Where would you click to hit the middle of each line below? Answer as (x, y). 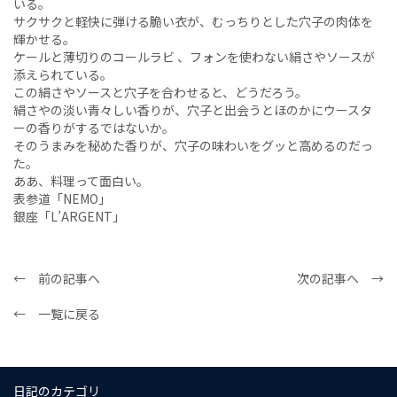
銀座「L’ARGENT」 (69, 217)
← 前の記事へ (57, 279)
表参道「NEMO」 (62, 199)
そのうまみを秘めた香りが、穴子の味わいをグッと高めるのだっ (193, 146)
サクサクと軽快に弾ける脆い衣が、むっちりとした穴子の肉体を (193, 22)
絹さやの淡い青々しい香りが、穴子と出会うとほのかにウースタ (193, 110)
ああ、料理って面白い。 (81, 181)
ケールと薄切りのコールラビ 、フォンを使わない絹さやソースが (194, 57)
